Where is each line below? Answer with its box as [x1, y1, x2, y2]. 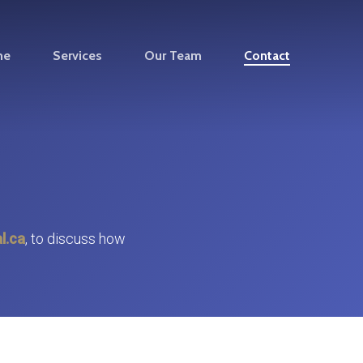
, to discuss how [24, 230, 126, 248]
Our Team [144, 48, 202, 63]
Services [53, 48, 102, 63]
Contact [244, 48, 290, 63]
